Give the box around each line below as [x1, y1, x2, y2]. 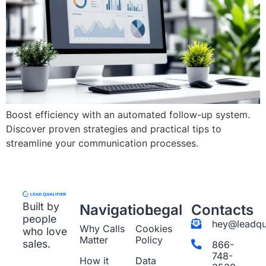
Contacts [191, 201, 254, 218]
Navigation [80, 201, 154, 218]
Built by [22, 200, 59, 213]
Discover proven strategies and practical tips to [6, 123, 221, 135]
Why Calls [80, 222, 125, 235]
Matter [80, 233, 109, 246]
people [22, 213, 56, 226]
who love [22, 225, 67, 238]
